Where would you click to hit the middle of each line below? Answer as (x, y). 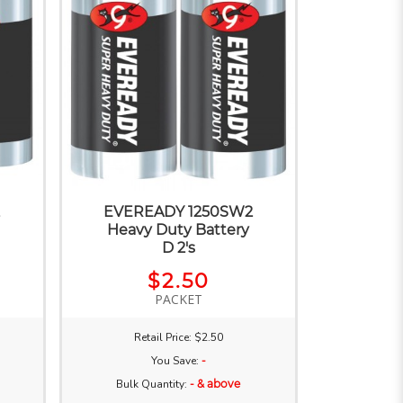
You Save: (176, 360)
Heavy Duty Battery (179, 229)
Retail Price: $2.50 (178, 337)
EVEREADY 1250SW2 (179, 211)
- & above (215, 383)
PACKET (178, 299)
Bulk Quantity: (153, 384)
